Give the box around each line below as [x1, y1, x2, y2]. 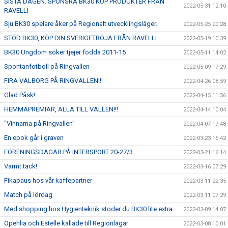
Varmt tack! [4, 162, 37, 170]
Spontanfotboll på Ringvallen [4, 63, 90, 70]
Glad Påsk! [4, 91, 35, 99]
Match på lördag [4, 191, 52, 198]
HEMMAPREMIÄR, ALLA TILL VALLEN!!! [4, 105, 118, 113]
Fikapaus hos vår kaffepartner [4, 177, 92, 184]
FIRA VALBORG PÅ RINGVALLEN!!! [4, 77, 103, 84]
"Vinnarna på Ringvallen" [4, 120, 75, 127]
